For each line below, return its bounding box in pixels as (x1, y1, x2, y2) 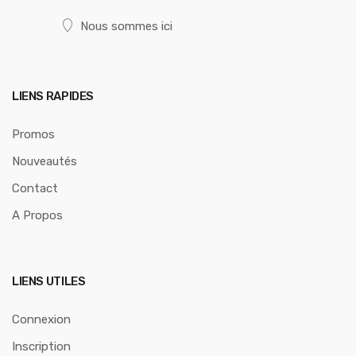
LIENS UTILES (12, 274, 86, 289)
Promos (12, 127, 55, 142)
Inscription (12, 339, 71, 354)
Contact (12, 181, 58, 196)
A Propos (12, 208, 63, 223)
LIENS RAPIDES (12, 89, 95, 104)
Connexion (12, 312, 71, 327)
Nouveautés (12, 154, 77, 169)
